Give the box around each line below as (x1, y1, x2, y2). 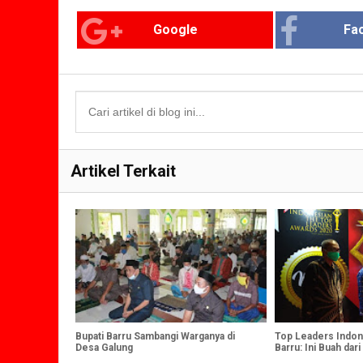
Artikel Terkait (70, 161, 176, 181)
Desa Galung (75, 342, 133, 354)
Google (152, 22, 198, 38)
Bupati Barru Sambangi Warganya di (75, 331, 235, 343)
